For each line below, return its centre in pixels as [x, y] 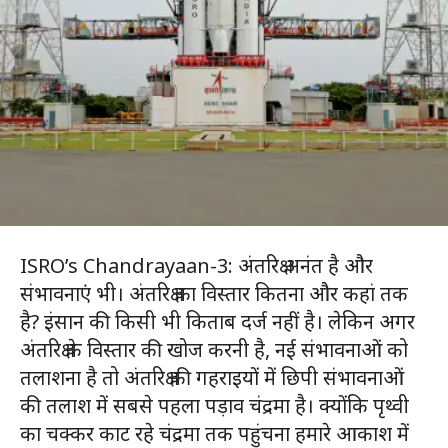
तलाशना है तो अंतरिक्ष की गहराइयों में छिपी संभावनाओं [212, 378]
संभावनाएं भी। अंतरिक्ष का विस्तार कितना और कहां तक [214, 294]
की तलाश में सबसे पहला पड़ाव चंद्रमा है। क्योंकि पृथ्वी [214, 406]
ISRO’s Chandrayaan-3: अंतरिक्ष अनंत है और [196, 266]
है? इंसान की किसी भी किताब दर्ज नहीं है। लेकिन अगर [217, 322]
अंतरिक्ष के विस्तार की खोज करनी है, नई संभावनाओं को [214, 350]
